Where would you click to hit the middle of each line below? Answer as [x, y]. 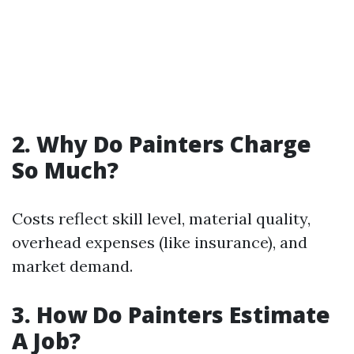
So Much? [65, 170]
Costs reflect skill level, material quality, [161, 218]
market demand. [72, 266]
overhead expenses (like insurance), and [160, 242]
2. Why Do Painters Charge [162, 144]
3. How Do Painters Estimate [171, 314]
